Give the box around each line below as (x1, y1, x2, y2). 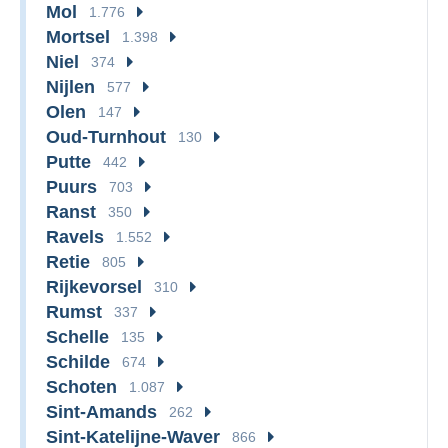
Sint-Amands (46, 401, 157, 422)
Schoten (46, 376, 117, 397)
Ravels (46, 226, 104, 247)
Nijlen (46, 76, 95, 97)
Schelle (46, 326, 109, 347)
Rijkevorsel (46, 276, 142, 297)
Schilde (46, 351, 110, 372)
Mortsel (46, 26, 110, 47)
